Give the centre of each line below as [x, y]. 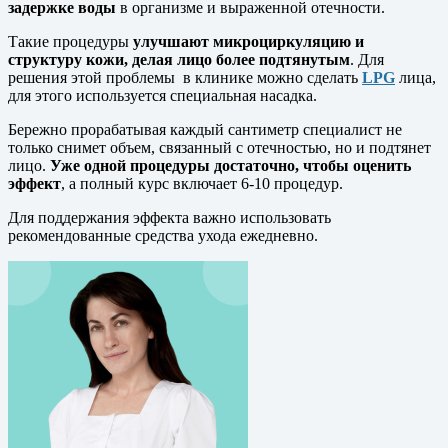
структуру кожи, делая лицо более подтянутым [179, 59]
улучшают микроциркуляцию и [248, 41]
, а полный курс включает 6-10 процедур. [202, 183]
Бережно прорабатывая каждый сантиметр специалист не [205, 129]
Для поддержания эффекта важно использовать [169, 217]
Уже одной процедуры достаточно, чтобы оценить [230, 165]
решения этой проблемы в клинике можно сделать [185, 77]
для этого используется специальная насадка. [162, 95]
